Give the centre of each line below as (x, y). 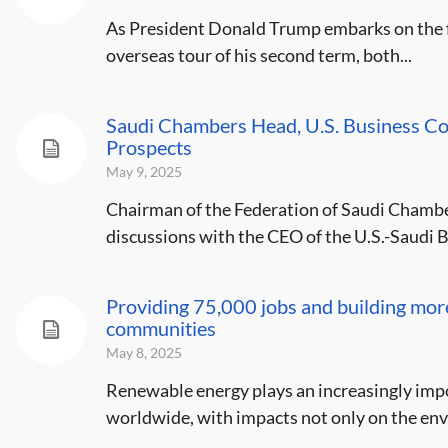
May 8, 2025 (143, 352)
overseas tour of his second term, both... (258, 55)
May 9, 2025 (143, 171)
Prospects (148, 147)
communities (160, 328)
